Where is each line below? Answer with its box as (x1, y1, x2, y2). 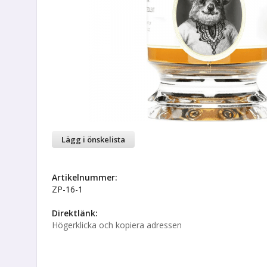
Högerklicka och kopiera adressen (52, 219, 182, 231)
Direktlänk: (52, 207, 98, 219)
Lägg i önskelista (61, 134, 125, 145)
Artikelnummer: (52, 172, 117, 183)
